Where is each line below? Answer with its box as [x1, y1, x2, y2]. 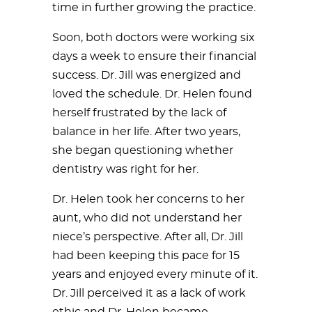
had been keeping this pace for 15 [52, 249, 240, 261]
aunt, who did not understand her [52, 212, 242, 224]
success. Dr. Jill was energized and [52, 69, 241, 81]
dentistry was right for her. [52, 163, 198, 175]
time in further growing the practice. [52, 1, 256, 13]
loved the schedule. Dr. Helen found [52, 88, 252, 100]
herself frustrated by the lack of [52, 107, 226, 118]
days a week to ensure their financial [52, 50, 256, 62]
